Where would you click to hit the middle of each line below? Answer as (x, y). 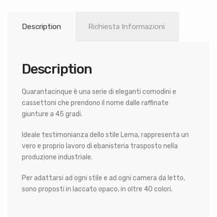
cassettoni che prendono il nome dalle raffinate (95, 103)
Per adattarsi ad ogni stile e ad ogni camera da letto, (103, 178)
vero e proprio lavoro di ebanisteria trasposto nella (100, 146)
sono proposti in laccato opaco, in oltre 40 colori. (97, 189)
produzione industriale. (57, 157)
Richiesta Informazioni (126, 27)
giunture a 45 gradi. (52, 114)
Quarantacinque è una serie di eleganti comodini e (99, 92)
